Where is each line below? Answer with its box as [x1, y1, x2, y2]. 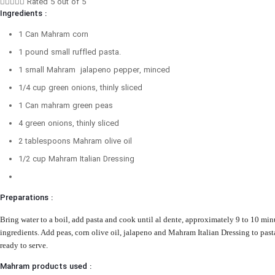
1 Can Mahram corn [18, 29, 88, 41]
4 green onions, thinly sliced [18, 118, 119, 130]
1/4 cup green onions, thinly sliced [18, 83, 142, 94]
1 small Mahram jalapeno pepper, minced [18, 65, 170, 76]
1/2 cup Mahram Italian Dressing [18, 154, 134, 165]
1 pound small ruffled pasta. [18, 47, 121, 58]
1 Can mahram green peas [18, 101, 113, 112]
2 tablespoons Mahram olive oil [18, 136, 132, 147]
